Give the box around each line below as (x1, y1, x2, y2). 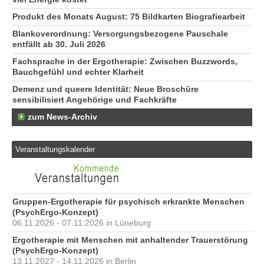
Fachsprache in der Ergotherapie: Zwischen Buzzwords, (12, 57, 237, 67)
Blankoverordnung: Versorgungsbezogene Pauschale (12, 29, 228, 39)
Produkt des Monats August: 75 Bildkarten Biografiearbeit (12, 12, 245, 22)
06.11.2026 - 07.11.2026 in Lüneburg (12, 219, 151, 228)
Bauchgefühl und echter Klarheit (12, 68, 144, 77)
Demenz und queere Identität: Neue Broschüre (12, 85, 199, 94)
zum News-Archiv (28, 113, 97, 122)
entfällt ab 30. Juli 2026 (12, 40, 105, 49)
